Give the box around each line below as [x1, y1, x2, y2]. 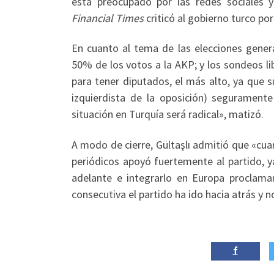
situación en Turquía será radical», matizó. [72, 107, 264, 122]
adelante [72, 170, 112, 185]
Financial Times [72, 10, 144, 25]
